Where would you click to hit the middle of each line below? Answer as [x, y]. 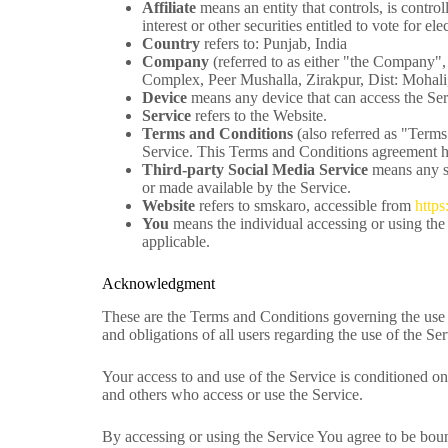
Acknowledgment [158, 284]
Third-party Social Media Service [255, 170]
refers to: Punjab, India [273, 44]
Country [171, 44]
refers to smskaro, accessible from [305, 206]
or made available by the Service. [246, 188]
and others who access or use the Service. [232, 394]
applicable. [176, 242]
